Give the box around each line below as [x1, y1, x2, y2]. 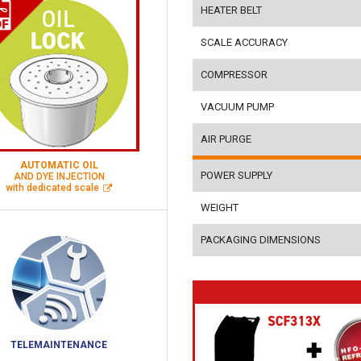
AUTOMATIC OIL [19, 160, 98, 171]
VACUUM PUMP [201, 100, 274, 113]
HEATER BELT [201, 3, 262, 16]
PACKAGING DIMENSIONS [201, 233, 321, 246]
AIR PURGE [201, 132, 251, 145]
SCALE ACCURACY [201, 35, 288, 48]
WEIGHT [201, 201, 239, 214]
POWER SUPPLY [201, 168, 272, 181]
